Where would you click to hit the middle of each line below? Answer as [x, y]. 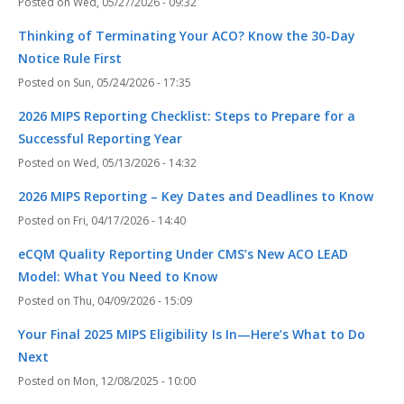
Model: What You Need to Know [118, 277]
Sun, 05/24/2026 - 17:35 [132, 83]
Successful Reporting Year [100, 139]
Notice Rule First [70, 59]
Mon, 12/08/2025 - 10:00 [134, 381]
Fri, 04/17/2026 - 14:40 [129, 221]
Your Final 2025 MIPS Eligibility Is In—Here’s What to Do [192, 335]
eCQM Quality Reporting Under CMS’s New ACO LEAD [183, 254]
